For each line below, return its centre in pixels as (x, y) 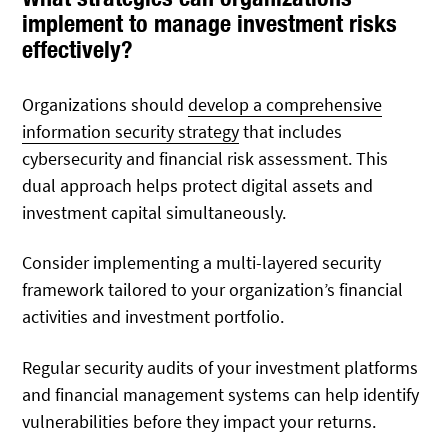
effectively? (78, 49)
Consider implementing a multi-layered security (202, 263)
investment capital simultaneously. (154, 213)
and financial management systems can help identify (221, 394)
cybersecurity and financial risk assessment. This (205, 159)
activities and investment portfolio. (153, 317)
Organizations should (105, 105)
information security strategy (131, 132)
